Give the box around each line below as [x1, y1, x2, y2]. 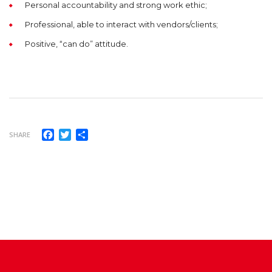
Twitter [71, 126, 104, 140]
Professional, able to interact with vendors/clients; [25, 19, 218, 30]
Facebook [54, 126, 98, 140]
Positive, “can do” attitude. [25, 39, 128, 49]
